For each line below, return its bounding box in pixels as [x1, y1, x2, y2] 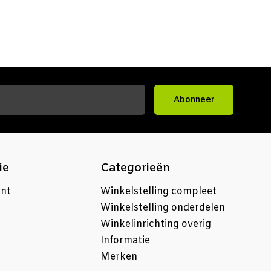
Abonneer [174, 94, 214, 106]
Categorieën [100, 160, 170, 176]
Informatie [100, 234, 150, 247]
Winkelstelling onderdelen [100, 201, 225, 214]
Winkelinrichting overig [100, 218, 211, 230]
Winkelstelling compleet [100, 185, 217, 198]
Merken [100, 250, 137, 263]
